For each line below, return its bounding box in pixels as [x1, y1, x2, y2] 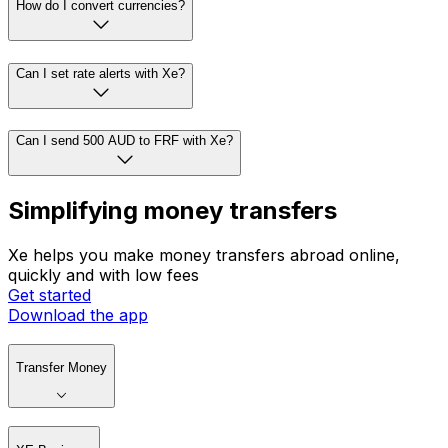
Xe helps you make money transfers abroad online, [8, 245, 400, 266]
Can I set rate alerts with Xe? [16, 65, 185, 81]
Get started [8, 285, 91, 306]
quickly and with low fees [8, 265, 199, 286]
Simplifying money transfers [8, 196, 337, 226]
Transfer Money [16, 360, 107, 376]
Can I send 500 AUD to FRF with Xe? [16, 133, 233, 149]
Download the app [8, 305, 148, 326]
